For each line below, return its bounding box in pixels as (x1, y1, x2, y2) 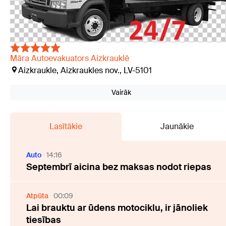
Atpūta (26, 191, 48, 201)
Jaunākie (160, 121, 194, 132)
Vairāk (111, 88, 131, 97)
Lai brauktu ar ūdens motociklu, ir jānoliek (26, 202, 208, 214)
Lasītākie (49, 121, 82, 132)
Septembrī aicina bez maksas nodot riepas (26, 161, 211, 174)
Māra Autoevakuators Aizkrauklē (10, 53, 129, 64)
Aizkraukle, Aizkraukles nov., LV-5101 (18, 65, 152, 76)
